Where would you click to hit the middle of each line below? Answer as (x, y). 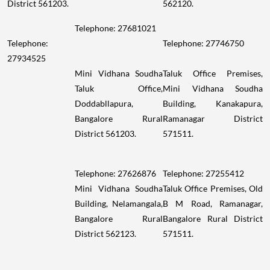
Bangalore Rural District (213, 218)
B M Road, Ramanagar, (213, 203)
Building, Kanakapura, (213, 103)
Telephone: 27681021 (115, 28)
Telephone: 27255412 (203, 173)
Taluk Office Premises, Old (213, 188)
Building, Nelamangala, (119, 203)
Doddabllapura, (104, 103)
